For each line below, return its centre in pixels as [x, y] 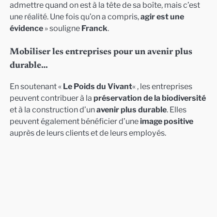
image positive [167, 121]
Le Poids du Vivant [98, 86]
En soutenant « [36, 86]
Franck [94, 28]
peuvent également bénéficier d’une [75, 121]
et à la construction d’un [53, 110]
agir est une [162, 17]
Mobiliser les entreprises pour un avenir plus [101, 52]
